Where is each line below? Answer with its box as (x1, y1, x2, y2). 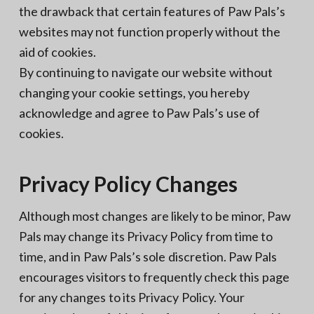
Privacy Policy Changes (18, 170, 238, 196)
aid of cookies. (18, 43, 97, 60)
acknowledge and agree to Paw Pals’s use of (18, 104, 260, 121)
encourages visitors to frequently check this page (18, 268, 289, 285)
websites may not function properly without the (18, 23, 280, 39)
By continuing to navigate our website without (18, 64, 273, 80)
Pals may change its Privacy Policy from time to (18, 228, 273, 244)
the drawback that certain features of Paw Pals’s (18, 3, 285, 19)
